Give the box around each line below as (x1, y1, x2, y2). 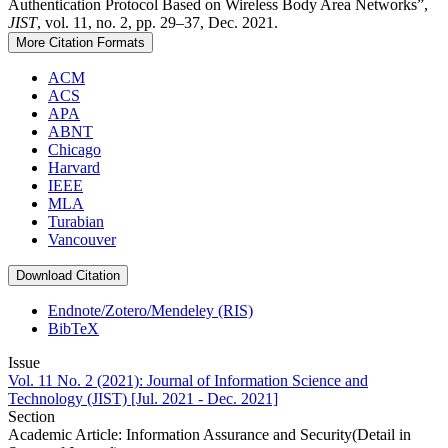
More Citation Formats (16, 35, 145, 51)
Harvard (48, 159, 100, 177)
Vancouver (48, 231, 116, 249)
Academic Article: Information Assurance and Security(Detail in (8, 426, 411, 444)
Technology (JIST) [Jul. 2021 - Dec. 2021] (8, 390, 278, 408)
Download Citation (16, 268, 120, 284)
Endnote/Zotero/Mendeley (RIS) (48, 302, 253, 320)
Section (8, 408, 55, 426)
